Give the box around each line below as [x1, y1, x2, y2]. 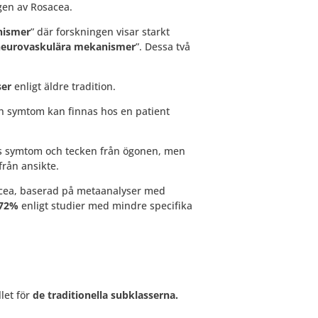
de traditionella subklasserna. [32, 288, 178, 302]
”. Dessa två [135, 40, 190, 53]
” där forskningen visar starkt [30, 25, 170, 38]
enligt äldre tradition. [11, 79, 116, 93]
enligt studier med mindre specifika [18, 199, 192, 212]
